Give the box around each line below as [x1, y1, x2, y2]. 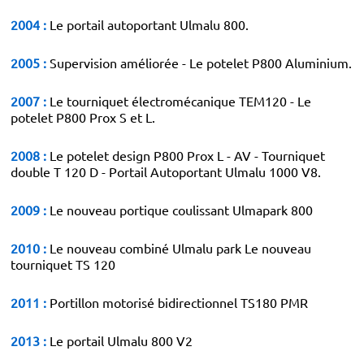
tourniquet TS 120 [11, 256, 115, 272]
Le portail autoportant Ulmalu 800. [46, 16, 249, 32]
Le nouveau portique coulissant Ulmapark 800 [46, 201, 313, 218]
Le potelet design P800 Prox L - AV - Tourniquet [46, 147, 325, 163]
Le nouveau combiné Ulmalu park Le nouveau [46, 240, 311, 256]
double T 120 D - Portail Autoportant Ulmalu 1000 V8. [11, 163, 321, 180]
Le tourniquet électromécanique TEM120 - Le [46, 93, 311, 109]
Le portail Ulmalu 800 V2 [46, 332, 193, 349]
